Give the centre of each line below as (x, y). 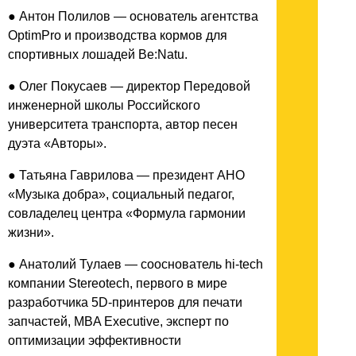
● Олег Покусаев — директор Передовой (129, 86)
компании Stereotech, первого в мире (118, 283)
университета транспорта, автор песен (123, 124)
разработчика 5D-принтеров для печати (125, 302)
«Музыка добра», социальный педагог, (121, 194)
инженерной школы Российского (104, 105)
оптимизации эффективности (95, 340)
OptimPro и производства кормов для (118, 35)
